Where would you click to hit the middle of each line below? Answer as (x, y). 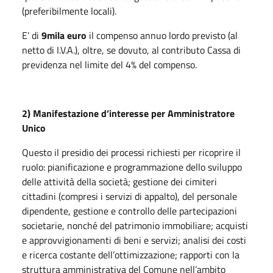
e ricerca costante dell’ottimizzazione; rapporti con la (131, 254)
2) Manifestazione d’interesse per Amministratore (128, 113)
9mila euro (64, 35)
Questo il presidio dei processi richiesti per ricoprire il (131, 152)
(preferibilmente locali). (69, 11)
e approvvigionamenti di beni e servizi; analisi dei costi (134, 240)
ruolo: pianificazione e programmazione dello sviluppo (132, 167)
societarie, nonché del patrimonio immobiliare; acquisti (135, 225)
